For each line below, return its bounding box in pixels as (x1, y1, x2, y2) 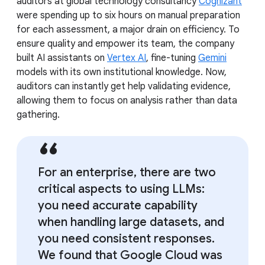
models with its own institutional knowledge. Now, (17, 66, 227, 78)
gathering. (17, 108, 60, 121)
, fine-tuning (146, 51, 198, 64)
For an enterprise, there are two (38, 164, 216, 180)
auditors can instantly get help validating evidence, (17, 80, 231, 92)
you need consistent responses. (38, 231, 215, 246)
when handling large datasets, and (38, 214, 224, 230)
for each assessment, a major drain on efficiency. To (17, 23, 240, 35)
